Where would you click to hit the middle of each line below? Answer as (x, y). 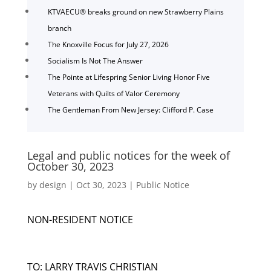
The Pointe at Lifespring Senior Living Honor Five (129, 77)
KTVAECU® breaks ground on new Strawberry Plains (135, 11)
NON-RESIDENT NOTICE (80, 219)
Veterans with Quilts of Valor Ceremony (113, 93)
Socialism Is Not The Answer (95, 60)
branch (59, 28)
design (53, 184)
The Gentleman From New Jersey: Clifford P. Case (130, 109)
